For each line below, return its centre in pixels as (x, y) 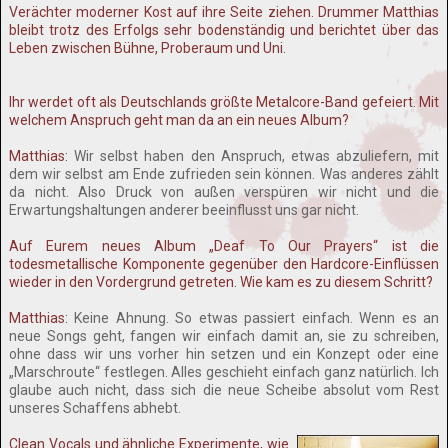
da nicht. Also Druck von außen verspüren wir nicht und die (224, 192)
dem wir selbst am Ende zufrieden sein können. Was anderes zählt (224, 174)
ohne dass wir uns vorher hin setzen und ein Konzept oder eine (224, 354)
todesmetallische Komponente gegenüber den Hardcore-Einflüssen (224, 264)
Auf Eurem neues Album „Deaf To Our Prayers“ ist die (224, 246)
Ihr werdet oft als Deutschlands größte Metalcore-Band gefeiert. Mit (224, 102)
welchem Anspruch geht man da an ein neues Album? (179, 120)
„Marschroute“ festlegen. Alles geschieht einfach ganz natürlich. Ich (224, 372)
